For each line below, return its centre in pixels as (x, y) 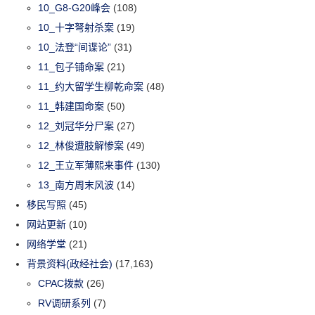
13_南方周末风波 (76, 185)
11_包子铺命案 (71, 66)
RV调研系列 (65, 303)
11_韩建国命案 (71, 106)
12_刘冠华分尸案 (76, 126)
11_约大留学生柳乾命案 (91, 86)
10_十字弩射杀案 (76, 27)
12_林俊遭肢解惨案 (81, 145)
